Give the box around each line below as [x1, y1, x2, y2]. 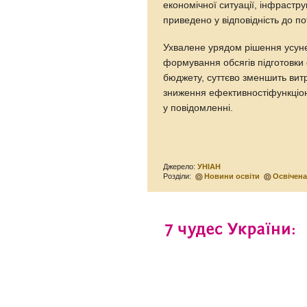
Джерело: [163, 162, 198, 171]
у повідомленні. [163, 102, 234, 113]
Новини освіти [204, 171, 260, 180]
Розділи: [163, 171, 194, 180]
